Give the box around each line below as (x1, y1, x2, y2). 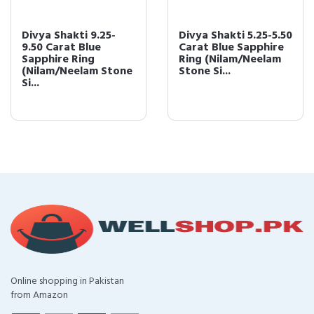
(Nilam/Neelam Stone (22, 62, 132, 81)
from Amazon (11, 287, 68, 303)
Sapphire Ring (22, 50, 95, 69)
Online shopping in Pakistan (11, 273, 124, 289)
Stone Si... (179, 62, 231, 81)
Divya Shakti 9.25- (22, 26, 116, 45)
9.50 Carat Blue (22, 38, 101, 57)
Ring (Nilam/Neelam (179, 50, 281, 69)
